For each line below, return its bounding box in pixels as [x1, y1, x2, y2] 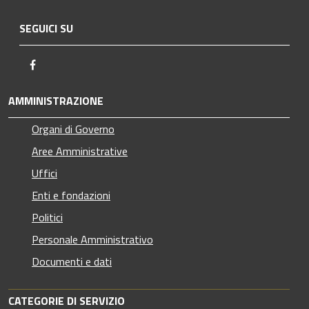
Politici [32, 208, 63, 226]
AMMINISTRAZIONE [8, 92, 103, 109]
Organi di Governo [32, 120, 114, 137]
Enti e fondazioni [32, 186, 110, 203]
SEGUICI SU [19, 19, 73, 37]
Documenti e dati [32, 252, 112, 270]
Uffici [32, 164, 57, 181]
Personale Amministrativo [32, 230, 153, 248]
